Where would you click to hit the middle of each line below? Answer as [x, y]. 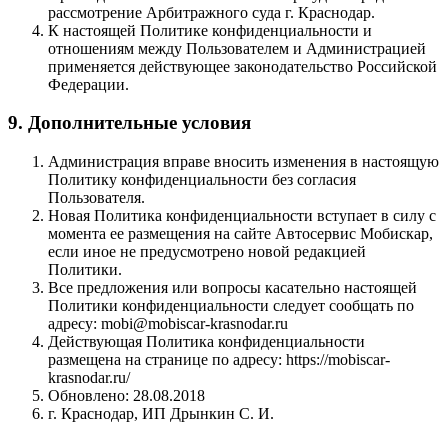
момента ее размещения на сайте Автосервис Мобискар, [240, 234]
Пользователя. [96, 198]
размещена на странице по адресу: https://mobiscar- [219, 360]
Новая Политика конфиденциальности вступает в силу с [242, 216]
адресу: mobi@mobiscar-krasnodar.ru [168, 324]
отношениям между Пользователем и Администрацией [237, 48]
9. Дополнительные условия [129, 123]
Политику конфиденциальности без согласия [202, 180]
